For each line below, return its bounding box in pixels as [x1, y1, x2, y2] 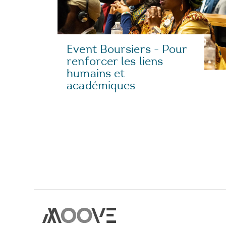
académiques [67, 78, 136, 92]
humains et [67, 66, 125, 80]
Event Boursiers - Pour [67, 42, 188, 56]
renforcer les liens [67, 54, 163, 68]
